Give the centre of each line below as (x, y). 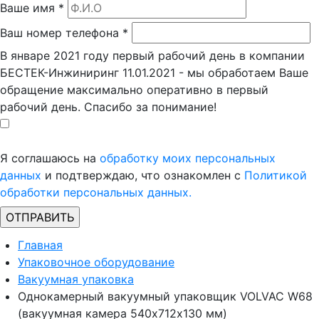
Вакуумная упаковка (76, 279)
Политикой (276, 175)
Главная (40, 245)
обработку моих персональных (188, 158)
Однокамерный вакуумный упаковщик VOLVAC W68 (165, 296)
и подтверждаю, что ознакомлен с (143, 175)
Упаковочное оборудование (96, 262)
